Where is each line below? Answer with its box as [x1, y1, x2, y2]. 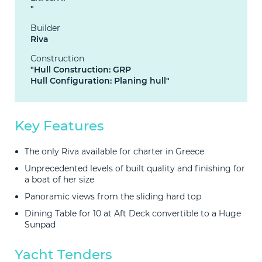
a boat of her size [25, 174, 94, 185]
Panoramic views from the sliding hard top [25, 191, 201, 202]
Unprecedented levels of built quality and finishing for [25, 163, 245, 174]
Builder [30, 22, 60, 33]
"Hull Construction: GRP [30, 64, 131, 75]
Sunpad [25, 219, 56, 230]
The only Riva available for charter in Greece [25, 146, 204, 157]
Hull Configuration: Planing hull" [30, 75, 170, 86]
